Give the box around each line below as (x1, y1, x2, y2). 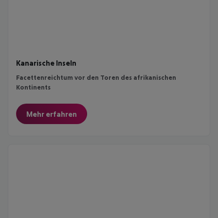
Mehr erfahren (26, 109, 77, 118)
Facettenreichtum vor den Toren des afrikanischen (16, 73, 176, 81)
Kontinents (16, 83, 51, 91)
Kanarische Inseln (16, 58, 76, 67)
